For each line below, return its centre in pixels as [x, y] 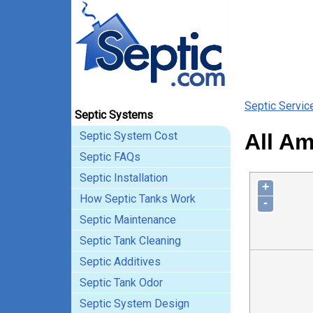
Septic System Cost [129, 136]
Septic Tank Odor [121, 283]
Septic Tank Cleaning [130, 241]
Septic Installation [124, 178]
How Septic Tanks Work [138, 199]
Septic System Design [134, 304]
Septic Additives [120, 262]
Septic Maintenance [128, 220]
